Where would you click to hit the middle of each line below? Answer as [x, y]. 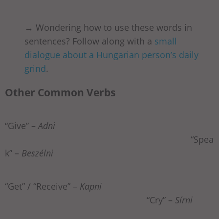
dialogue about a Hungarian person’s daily [111, 55]
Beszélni [37, 153]
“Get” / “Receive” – [42, 186]
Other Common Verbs [60, 92]
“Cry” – [90, 200]
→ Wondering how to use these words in [108, 28]
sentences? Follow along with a [89, 41]
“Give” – [22, 126]
